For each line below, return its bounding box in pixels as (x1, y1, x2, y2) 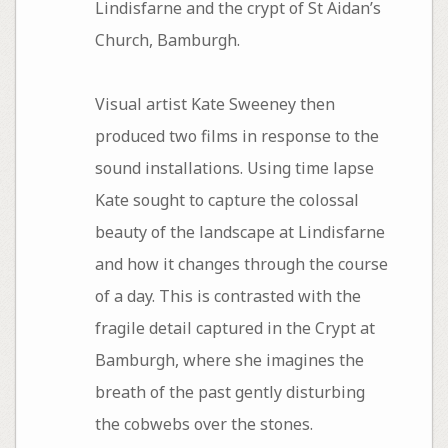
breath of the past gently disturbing (94, 380, 365, 403)
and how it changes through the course (94, 252, 388, 275)
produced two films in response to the (94, 124, 379, 147)
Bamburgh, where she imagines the (94, 348, 364, 371)
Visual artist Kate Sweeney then (94, 92, 335, 115)
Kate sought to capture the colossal (94, 188, 359, 211)
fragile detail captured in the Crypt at (94, 316, 375, 339)
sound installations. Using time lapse (94, 156, 374, 179)
